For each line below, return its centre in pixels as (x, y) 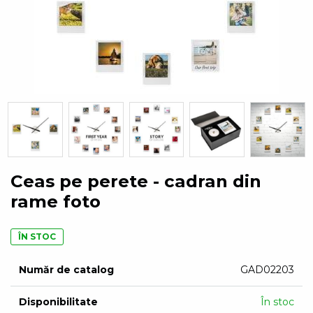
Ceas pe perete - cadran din (136, 181)
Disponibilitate (58, 301)
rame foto (56, 201)
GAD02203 (267, 269)
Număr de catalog (66, 269)
